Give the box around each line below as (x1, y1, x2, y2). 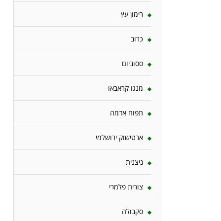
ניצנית (126, 157, 143, 167)
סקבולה (122, 206, 143, 216)
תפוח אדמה (110, 108, 143, 117)
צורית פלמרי (109, 182, 143, 191)
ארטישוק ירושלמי (96, 132, 143, 142)
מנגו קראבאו (108, 83, 143, 93)
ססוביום (122, 58, 143, 68)
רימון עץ (121, 9, 143, 19)
